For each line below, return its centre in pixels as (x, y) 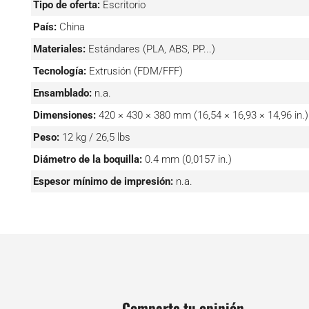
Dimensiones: (64, 115)
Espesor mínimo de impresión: (103, 181)
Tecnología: (59, 71)
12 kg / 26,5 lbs (96, 137)
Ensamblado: (62, 93)
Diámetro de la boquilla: (87, 159)
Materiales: (59, 49)
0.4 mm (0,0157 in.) (188, 159)
